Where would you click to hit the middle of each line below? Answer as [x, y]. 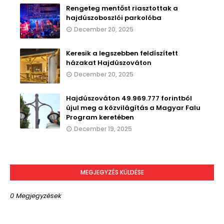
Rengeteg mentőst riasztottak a [122, 8]
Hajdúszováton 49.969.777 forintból [129, 98]
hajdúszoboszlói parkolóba [114, 17]
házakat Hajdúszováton [109, 62]
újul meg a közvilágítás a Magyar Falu [133, 107]
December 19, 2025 [103, 128]
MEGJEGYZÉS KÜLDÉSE [112, 172]
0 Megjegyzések [36, 195]
